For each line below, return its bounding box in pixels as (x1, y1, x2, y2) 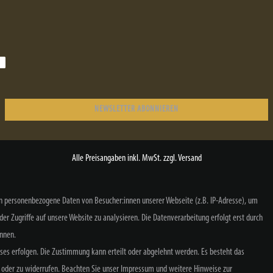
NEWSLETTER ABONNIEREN (94, 104, 179, 114)
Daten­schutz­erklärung (158, 254, 224, 264)
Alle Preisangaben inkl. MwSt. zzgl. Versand (71, 153, 202, 163)
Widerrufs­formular (34, 254, 90, 264)
